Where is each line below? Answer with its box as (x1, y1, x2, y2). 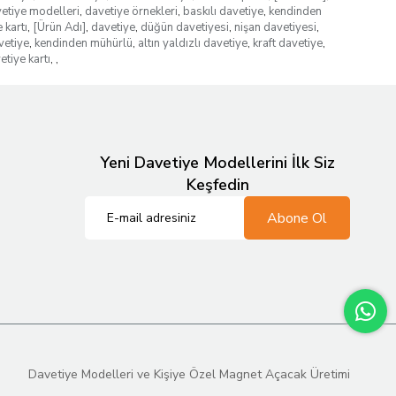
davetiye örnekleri (84, 4, 178, 19)
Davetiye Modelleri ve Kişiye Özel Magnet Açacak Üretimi (27, 366, 350, 383)
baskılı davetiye (182, 4, 263, 19)
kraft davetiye (252, 35, 323, 51)
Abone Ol (267, 208, 327, 228)
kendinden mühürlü (34, 35, 133, 51)
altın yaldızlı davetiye (137, 35, 247, 51)
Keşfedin (186, 174, 249, 195)
